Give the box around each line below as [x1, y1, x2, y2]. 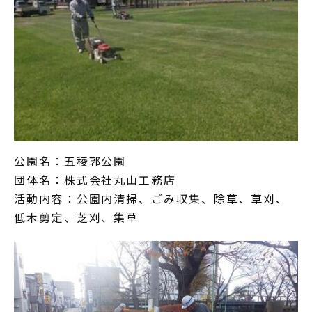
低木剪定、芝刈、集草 [14, 208, 139, 226]
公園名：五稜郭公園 [14, 152, 127, 169]
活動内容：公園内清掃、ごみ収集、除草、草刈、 [14, 189, 289, 207]
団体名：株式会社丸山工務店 [14, 171, 176, 188]
